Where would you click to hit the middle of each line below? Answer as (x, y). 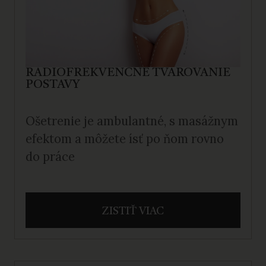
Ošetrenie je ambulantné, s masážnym (132, 121)
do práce (50, 156)
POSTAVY (53, 85)
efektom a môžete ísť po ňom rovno (125, 139)
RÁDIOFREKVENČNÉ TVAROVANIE (128, 73)
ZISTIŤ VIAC (133, 211)
